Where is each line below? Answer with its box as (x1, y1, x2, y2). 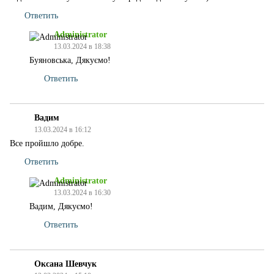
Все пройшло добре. (10, 139, 84, 148)
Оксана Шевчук (34, 259, 97, 268)
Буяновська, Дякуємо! (29, 56, 111, 65)
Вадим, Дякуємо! (29, 202, 93, 211)
